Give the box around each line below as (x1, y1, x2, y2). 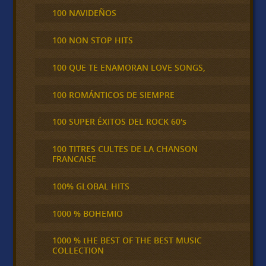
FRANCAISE (52, 153, 96, 165)
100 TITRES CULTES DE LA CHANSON (52, 143, 198, 155)
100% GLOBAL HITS (52, 180, 129, 192)
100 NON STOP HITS (52, 34, 133, 46)
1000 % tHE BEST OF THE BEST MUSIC (52, 235, 202, 246)
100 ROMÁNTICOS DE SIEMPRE (52, 88, 175, 100)
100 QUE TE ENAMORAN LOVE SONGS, (52, 61, 205, 73)
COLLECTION (52, 245, 104, 256)
